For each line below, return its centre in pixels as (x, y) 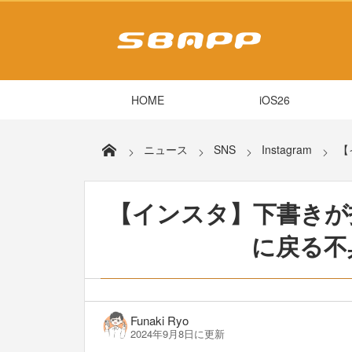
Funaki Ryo (159, 320)
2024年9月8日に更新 (178, 333)
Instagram (287, 150)
